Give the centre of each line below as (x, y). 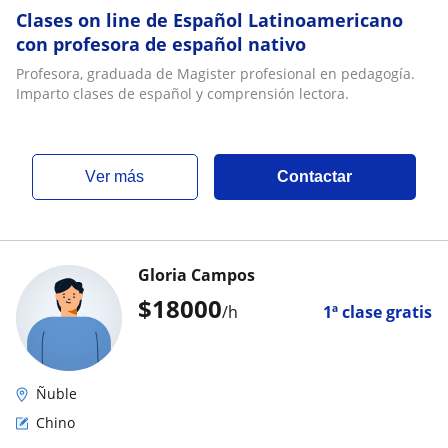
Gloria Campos (196, 275)
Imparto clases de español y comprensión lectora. (182, 93)
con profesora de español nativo (161, 44)
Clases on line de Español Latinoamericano (209, 20)
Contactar (315, 176)
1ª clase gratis (377, 312)
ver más (120, 176)
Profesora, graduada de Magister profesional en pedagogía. (215, 73)
